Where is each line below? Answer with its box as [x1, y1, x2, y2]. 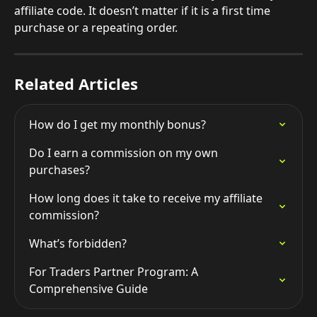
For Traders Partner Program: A [29, 264, 201, 279]
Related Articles [14, 73, 138, 94]
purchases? [29, 162, 90, 178]
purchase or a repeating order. [14, 20, 178, 35]
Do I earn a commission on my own [29, 145, 221, 161]
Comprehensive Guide [29, 281, 148, 296]
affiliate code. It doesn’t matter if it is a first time [14, 3, 273, 18]
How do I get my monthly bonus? [29, 117, 206, 132]
